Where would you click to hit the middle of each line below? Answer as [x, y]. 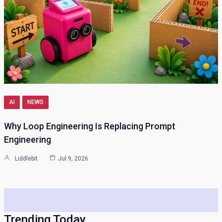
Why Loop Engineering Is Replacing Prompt [90, 126]
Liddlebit [26, 158]
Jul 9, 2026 [73, 158]
